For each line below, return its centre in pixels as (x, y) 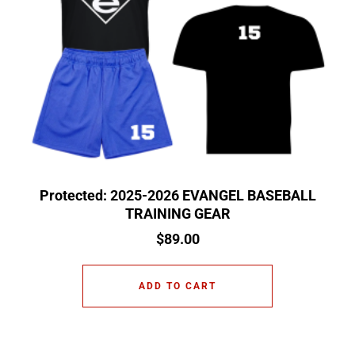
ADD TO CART (177, 286)
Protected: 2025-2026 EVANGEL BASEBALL (177, 195)
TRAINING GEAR (177, 213)
